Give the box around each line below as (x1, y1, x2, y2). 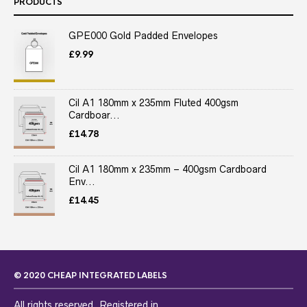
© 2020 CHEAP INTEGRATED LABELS (14, 270, 167, 282)
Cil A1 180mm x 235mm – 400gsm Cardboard (69, 164, 267, 175)
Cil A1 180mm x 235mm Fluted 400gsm (69, 97, 238, 108)
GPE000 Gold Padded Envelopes (69, 29, 218, 41)
